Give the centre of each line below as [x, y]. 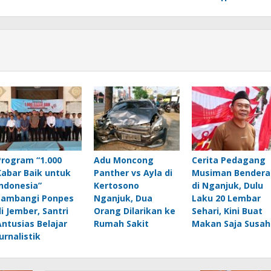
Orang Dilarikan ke [134, 211]
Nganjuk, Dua [123, 198]
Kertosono [116, 186]
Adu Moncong [123, 160]
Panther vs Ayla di [133, 173]
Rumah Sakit [121, 224]
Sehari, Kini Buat [227, 211]
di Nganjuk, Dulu [227, 186]
